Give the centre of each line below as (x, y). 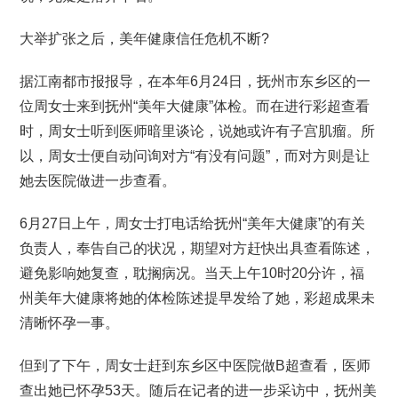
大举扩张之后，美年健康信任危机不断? (145, 39)
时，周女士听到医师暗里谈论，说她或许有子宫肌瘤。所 (198, 131)
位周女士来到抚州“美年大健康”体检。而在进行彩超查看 (195, 106)
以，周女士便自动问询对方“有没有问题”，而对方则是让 (195, 156)
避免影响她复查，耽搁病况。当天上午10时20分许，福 (192, 273)
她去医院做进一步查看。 (98, 181)
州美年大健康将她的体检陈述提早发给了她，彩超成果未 (198, 298)
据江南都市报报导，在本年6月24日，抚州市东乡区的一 (195, 81)
